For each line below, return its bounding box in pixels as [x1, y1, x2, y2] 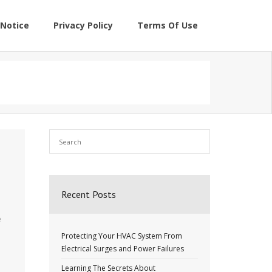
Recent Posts [61, 188, 116, 200]
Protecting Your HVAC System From [61, 231, 182, 241]
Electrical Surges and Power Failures [61, 243, 184, 254]
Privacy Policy [53, 19, 113, 31]
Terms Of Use [137, 19, 198, 31]
